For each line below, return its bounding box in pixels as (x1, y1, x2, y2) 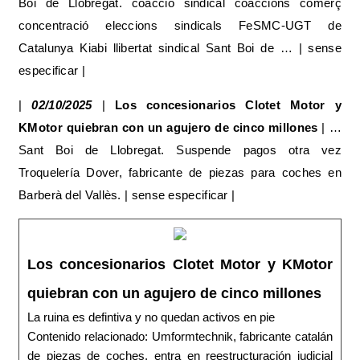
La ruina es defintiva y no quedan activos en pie (27, 309, 275, 324)
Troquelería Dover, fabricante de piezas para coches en (18, 165, 342, 179)
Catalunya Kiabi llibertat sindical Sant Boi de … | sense (18, 40, 342, 55)
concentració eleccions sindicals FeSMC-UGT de (18, 18, 342, 32)
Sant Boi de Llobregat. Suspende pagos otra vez (18, 142, 342, 157)
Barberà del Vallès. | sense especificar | (18, 187, 235, 202)
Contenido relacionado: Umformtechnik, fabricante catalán (27, 329, 333, 343)
